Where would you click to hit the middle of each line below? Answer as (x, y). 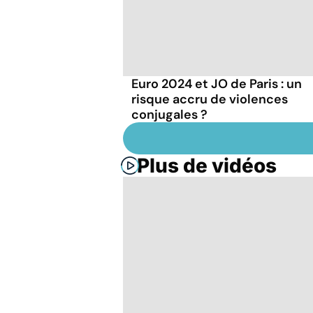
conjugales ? (169, 114)
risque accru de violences (210, 99)
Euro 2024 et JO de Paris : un (217, 83)
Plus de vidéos (207, 165)
